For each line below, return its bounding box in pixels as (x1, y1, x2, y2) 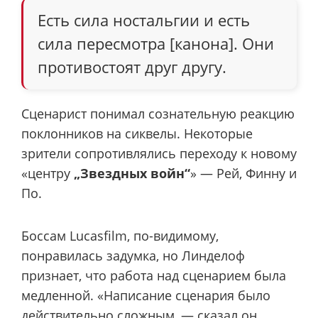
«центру (21, 164, 74, 182)
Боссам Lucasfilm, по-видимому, (21, 227, 219, 245)
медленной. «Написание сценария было (21, 287, 270, 305)
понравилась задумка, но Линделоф (21, 247, 245, 265)
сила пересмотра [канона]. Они (38, 32, 274, 54)
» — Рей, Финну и (190, 164, 297, 182)
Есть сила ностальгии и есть (38, 9, 250, 31)
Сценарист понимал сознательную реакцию (21, 104, 295, 122)
